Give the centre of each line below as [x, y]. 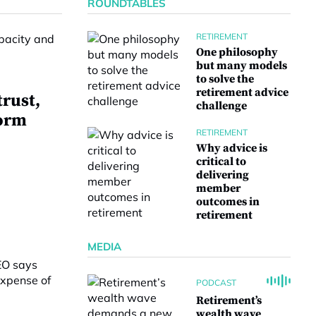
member [218, 188]
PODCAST [216, 282]
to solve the [225, 79]
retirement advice [242, 92]
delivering [223, 175]
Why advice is [232, 148]
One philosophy [237, 52]
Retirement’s [229, 300]
